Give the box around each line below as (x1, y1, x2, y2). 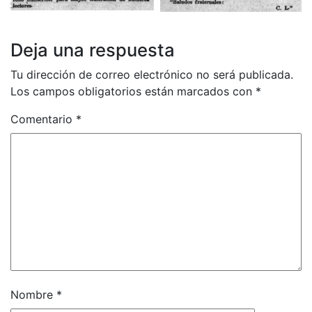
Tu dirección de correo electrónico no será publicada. (10, 68, 293, 82)
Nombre (10, 288, 56, 302)
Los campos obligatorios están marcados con (10, 84, 256, 99)
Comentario (10, 112, 76, 127)
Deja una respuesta (10, 39, 175, 61)
